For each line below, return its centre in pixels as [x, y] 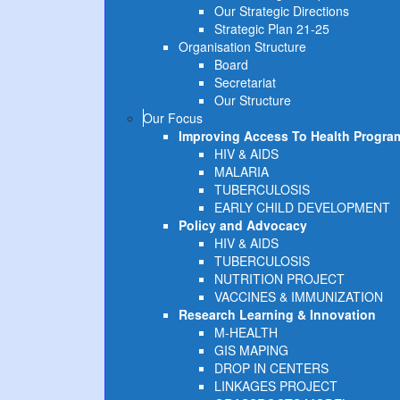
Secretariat [245, 82]
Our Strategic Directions [282, 11]
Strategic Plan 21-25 [272, 29]
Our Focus [173, 118]
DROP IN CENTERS [271, 368]
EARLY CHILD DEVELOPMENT [302, 207]
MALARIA [242, 171]
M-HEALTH [246, 332]
